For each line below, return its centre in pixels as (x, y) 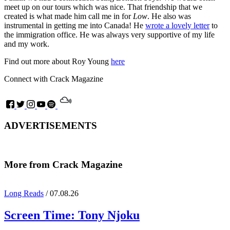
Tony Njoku (109, 215)
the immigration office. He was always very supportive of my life (109, 35)
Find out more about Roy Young (57, 62)
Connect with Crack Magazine (54, 79)
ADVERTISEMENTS (51, 125)
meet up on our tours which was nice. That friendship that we (103, 7)
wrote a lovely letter (177, 26)
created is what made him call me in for (69, 16)
